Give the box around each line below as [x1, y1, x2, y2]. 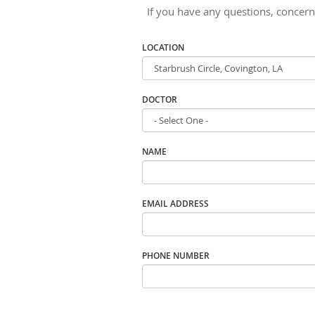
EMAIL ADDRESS [142, 197, 209, 210]
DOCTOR [142, 93, 177, 105]
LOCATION [142, 41, 184, 53]
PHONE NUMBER [142, 249, 210, 262]
